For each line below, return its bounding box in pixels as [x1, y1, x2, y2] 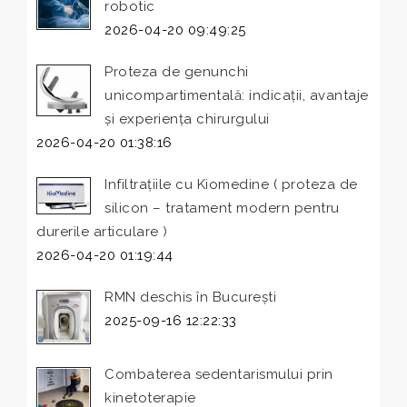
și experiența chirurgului [104, 111, 270, 128]
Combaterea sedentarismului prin [104, 366, 333, 383]
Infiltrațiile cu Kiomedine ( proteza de [104, 176, 358, 194]
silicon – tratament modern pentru [104, 200, 340, 217]
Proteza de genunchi [104, 64, 249, 81]
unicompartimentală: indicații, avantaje [104, 87, 369, 104]
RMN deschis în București [104, 289, 276, 306]
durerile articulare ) [36, 223, 168, 241]
